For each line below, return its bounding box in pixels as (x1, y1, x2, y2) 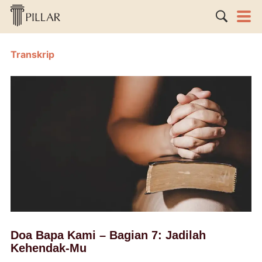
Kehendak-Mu (10, 241, 87, 254)
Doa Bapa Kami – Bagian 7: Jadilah (10, 228, 206, 242)
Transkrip (10, 49, 54, 60)
